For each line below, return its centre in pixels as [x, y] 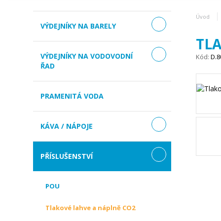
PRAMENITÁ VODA [72, 96]
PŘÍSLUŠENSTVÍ [67, 156]
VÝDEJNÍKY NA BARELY [78, 26]
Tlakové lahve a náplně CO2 [91, 208]
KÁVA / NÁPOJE [67, 126]
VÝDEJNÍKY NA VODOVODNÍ [87, 56]
